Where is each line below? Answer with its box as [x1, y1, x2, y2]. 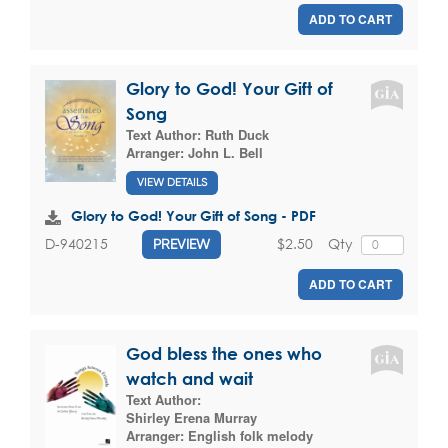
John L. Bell [188, 143, 263, 163]
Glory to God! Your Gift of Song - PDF [71, 206, 316, 224]
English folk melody [188, 425, 313, 445]
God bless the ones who [126, 343, 322, 363]
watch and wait [126, 368, 253, 388]
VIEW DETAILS [137, 175, 207, 189]
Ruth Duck [205, 125, 269, 145]
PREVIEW [153, 235, 210, 252]
